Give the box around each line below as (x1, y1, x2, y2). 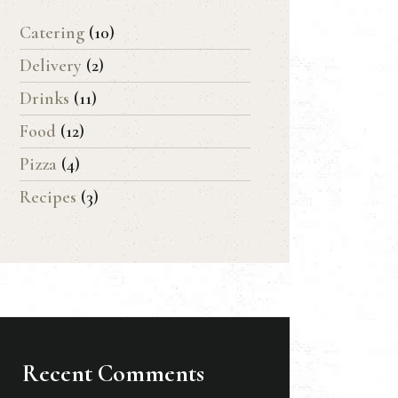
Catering (20, 21, 85, 44)
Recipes (20, 186, 77, 208)
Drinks (20, 87, 70, 109)
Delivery (20, 54, 83, 76)
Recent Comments (21, 358, 204, 388)
